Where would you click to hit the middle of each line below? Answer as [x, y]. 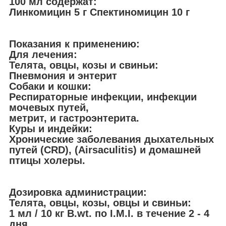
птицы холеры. [47, 160]
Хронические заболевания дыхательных [111, 139]
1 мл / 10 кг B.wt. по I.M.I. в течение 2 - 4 [109, 213]
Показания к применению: [74, 44]
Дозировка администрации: [78, 192]
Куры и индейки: [51, 128]
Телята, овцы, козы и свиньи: [84, 65]
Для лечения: [43, 54]
